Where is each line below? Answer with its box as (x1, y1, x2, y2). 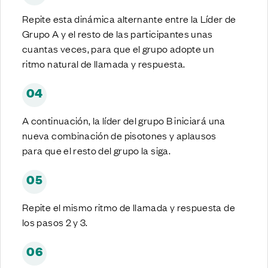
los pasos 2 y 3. (22, 215, 88, 229)
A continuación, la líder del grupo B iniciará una (22, 113, 226, 127)
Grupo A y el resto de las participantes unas (22, 26, 213, 40)
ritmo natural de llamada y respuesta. (22, 56, 185, 70)
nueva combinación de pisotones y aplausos (22, 128, 217, 142)
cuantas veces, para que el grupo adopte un (22, 41, 215, 55)
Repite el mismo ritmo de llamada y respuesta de (22, 200, 235, 214)
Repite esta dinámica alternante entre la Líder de (22, 11, 236, 25)
